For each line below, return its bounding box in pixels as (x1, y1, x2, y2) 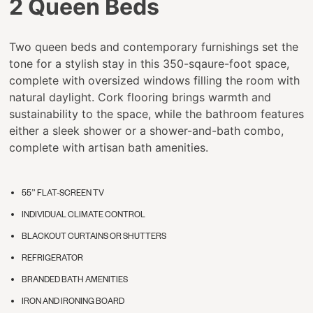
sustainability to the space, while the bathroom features (9, 107, 304, 122)
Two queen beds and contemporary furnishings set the (9, 40, 298, 54)
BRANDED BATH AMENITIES (22, 274, 128, 285)
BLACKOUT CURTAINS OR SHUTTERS (22, 231, 166, 242)
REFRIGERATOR (22, 252, 83, 263)
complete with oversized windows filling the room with (9, 73, 300, 88)
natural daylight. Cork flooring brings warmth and (9, 90, 271, 105)
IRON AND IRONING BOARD (22, 296, 124, 307)
